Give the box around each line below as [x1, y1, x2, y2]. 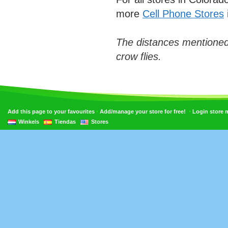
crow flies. [116, 51, 161, 63]
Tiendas [54, 119, 76, 125]
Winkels [18, 119, 39, 125]
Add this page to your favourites [8, 108, 95, 115]
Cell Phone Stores [142, 8, 224, 20]
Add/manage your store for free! [100, 108, 186, 115]
